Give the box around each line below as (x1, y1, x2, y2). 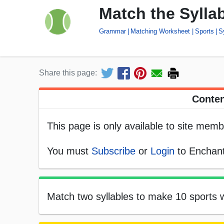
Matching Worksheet (130, 27, 190, 35)
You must (47, 145, 91, 157)
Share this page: (39, 68, 97, 77)
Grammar (99, 27, 126, 35)
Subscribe (91, 145, 135, 157)
